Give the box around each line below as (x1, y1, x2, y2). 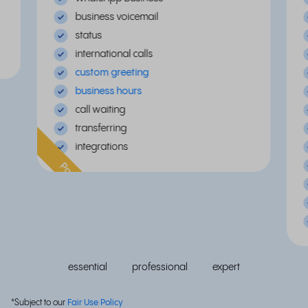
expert (212, 262, 240, 272)
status (75, 30, 102, 41)
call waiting (75, 104, 126, 115)
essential (68, 262, 107, 272)
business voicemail (75, 12, 159, 22)
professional (132, 262, 188, 272)
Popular (58, 160, 90, 193)
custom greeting (75, 67, 149, 78)
